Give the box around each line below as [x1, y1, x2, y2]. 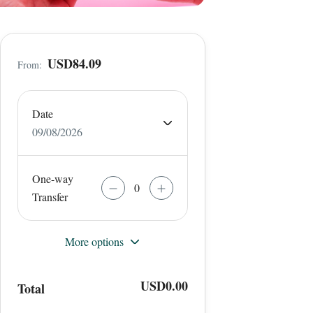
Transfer [31, 189, 68, 204]
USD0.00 [140, 277, 188, 295]
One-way [31, 171, 73, 186]
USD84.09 [47, 54, 101, 73]
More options [64, 234, 124, 249]
